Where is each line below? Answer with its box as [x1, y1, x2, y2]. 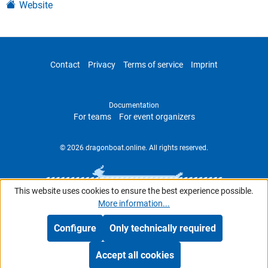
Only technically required [109, 223, 216, 234]
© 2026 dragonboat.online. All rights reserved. [60, 143, 208, 152]
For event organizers [118, 111, 195, 121]
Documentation [109, 100, 159, 109]
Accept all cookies [95, 249, 174, 261]
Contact [50, 59, 80, 69]
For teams [73, 111, 111, 121]
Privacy [88, 59, 115, 69]
